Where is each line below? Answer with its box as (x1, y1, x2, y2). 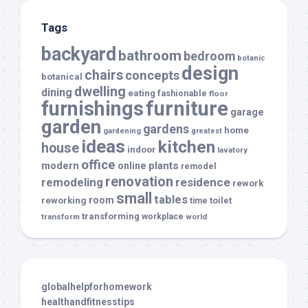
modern (41, 159, 79, 173)
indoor (127, 144, 156, 155)
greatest (191, 126, 222, 136)
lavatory (217, 145, 247, 155)
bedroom (184, 49, 235, 64)
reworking (41, 195, 87, 206)
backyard (41, 43, 116, 66)
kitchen (158, 137, 215, 157)
